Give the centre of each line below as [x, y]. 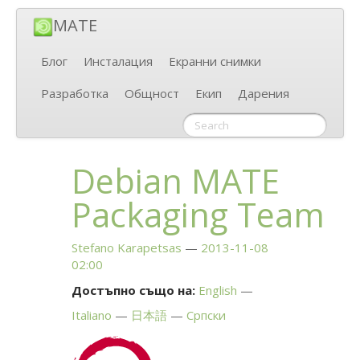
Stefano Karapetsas [127, 248]
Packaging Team [198, 214]
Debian [132, 180]
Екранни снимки [215, 61]
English [218, 290]
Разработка [75, 94]
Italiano [92, 315]
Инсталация [118, 61]
